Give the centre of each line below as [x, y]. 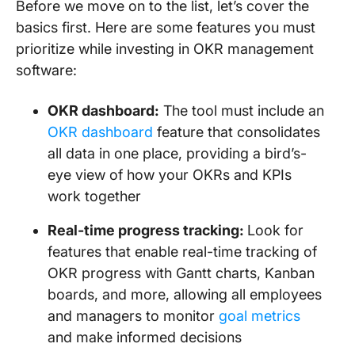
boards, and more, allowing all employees [185, 294]
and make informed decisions [145, 337]
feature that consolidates [237, 132]
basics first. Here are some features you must [166, 27]
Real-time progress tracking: [147, 230]
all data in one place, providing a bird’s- [177, 153]
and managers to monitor [133, 316]
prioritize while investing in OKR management [165, 49]
